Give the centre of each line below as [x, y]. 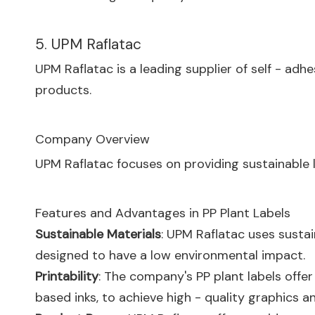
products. [63, 90]
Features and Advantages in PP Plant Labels [163, 213]
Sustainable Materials [98, 234]
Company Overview [92, 139]
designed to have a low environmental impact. [170, 255]
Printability [67, 276]
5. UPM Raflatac [88, 44]
